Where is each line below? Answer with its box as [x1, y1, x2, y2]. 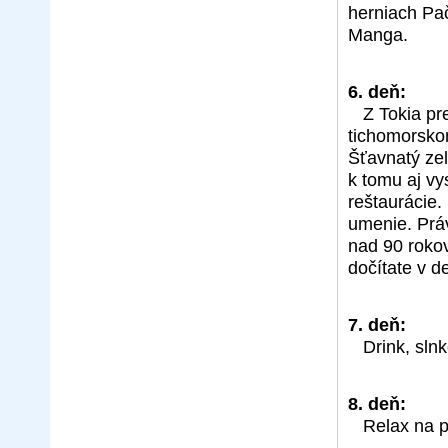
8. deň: [348, 394, 406, 414]
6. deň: [348, 82, 406, 102]
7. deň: [348, 315, 406, 335]
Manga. [348, 25, 408, 45]
